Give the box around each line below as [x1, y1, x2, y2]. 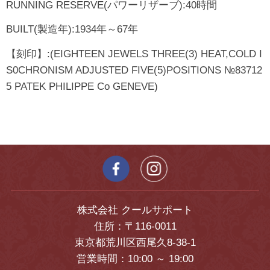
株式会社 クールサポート [77, 204, 193, 216]
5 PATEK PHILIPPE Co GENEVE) [6, 80, 158, 92]
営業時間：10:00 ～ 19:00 [77, 253, 193, 265]
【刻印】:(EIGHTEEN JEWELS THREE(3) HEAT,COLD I [6, 48, 262, 60]
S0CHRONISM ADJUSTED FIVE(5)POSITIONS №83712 [6, 64, 262, 76]
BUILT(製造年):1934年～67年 [6, 24, 138, 36]
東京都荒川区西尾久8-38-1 [74, 236, 196, 248]
